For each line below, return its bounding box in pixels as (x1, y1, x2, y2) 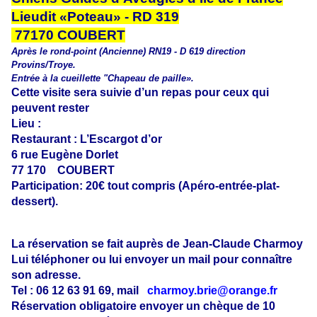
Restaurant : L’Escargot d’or (11, 133, 162, 146)
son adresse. (11, 269, 81, 282)
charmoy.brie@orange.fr (147, 284, 277, 297)
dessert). (11, 195, 58, 208)
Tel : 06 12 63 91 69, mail (11, 284, 142, 297)
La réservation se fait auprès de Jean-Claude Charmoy (11, 238, 303, 250)
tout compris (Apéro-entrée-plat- (108, 180, 279, 192)
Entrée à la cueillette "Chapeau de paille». (11, 73, 194, 84)
